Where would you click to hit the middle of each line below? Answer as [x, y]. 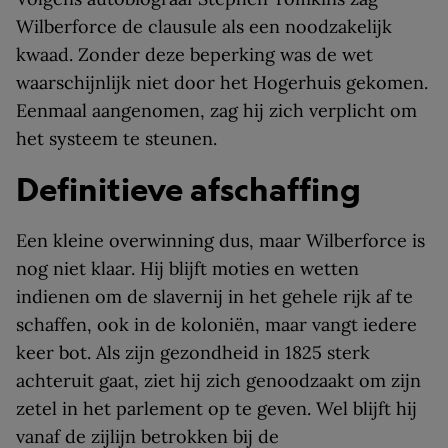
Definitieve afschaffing [188, 190]
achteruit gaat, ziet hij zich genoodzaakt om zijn [218, 381]
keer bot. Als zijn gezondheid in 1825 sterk [193, 353]
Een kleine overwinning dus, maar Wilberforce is [220, 241]
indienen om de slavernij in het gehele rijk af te [214, 297]
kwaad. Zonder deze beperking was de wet [194, 55]
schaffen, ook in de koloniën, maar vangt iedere [216, 325]
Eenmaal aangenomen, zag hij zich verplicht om [216, 111]
